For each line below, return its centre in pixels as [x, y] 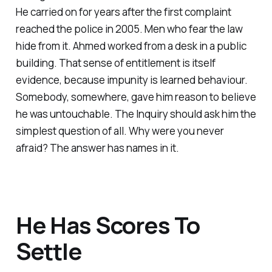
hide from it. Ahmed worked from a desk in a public [131, 46]
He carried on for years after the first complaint [123, 12]
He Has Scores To [108, 225]
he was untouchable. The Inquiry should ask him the [136, 114]
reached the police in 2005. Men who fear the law [129, 29]
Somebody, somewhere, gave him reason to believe [136, 97]
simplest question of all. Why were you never [120, 131]
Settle [49, 251]
